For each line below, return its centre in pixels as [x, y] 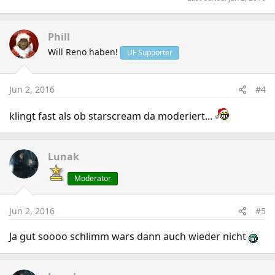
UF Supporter [150, 52]
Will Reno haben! [83, 52]
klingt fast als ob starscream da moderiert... [112, 116]
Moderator [93, 178]
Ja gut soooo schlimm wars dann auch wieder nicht [129, 236]
